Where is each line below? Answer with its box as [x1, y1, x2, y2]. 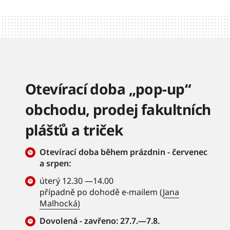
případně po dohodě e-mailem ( [40, 186, 163, 198]
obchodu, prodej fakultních [25, 100, 211, 119]
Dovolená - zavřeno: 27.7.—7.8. [40, 215, 162, 226]
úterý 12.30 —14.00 [40, 175, 116, 186]
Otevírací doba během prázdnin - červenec [40, 146, 207, 158]
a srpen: [40, 158, 71, 169]
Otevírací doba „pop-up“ [25, 79, 191, 99]
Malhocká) [40, 198, 80, 209]
